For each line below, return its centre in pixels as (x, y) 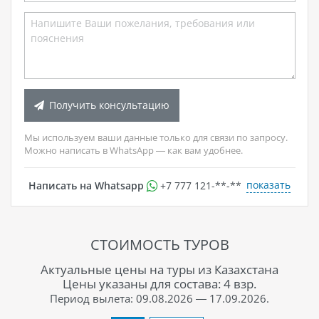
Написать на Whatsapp (86, 185)
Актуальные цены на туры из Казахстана (159, 269)
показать (268, 185)
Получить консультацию (109, 105)
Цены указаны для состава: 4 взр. (159, 283)
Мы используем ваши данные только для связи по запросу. (156, 138)
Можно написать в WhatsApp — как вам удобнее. (133, 151)
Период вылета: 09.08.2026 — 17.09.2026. (159, 298)
